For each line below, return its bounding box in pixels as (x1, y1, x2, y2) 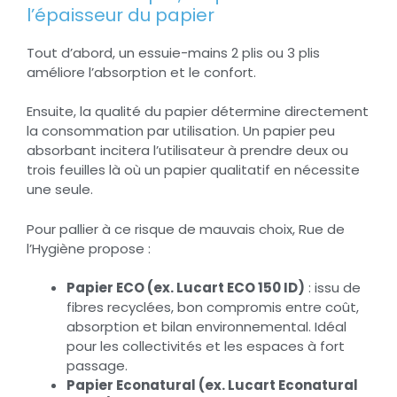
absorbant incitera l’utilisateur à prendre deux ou (27, 141, 348, 160)
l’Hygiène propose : (27, 238, 151, 258)
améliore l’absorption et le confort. (27, 62, 256, 82)
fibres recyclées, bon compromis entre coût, (66, 298, 359, 317)
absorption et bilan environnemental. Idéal (66, 317, 346, 337)
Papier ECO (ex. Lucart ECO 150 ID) (66, 278, 305, 298)
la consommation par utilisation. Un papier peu (27, 121, 335, 141)
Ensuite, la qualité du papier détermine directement (27, 102, 369, 121)
